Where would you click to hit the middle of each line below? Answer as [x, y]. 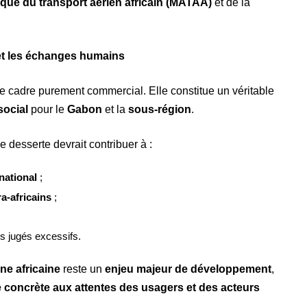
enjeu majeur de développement [188, 269]
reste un [83, 269]
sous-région [160, 110]
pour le [48, 110]
